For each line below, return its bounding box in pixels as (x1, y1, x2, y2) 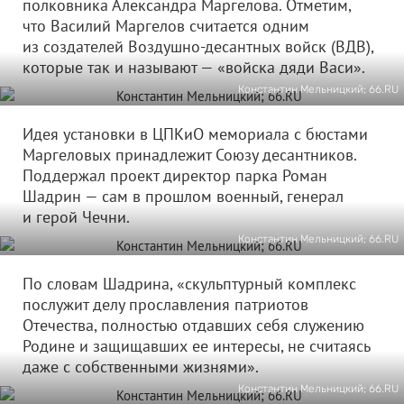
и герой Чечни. (23, 207, 130, 227)
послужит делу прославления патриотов (23, 294, 308, 315)
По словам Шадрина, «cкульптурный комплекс (23, 273, 356, 294)
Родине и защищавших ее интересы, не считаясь (23, 335, 370, 356)
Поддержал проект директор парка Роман (23, 165, 327, 186)
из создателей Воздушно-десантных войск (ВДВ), (23, 36, 373, 57)
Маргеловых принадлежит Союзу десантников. (23, 144, 356, 165)
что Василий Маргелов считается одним (23, 15, 309, 36)
